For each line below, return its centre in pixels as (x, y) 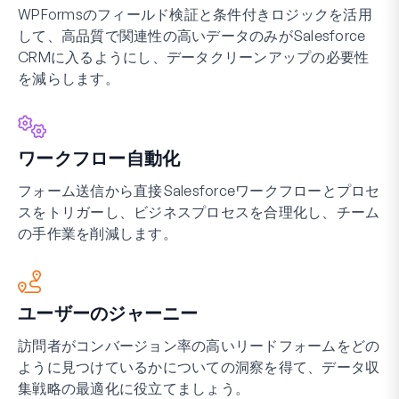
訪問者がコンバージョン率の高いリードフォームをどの (199, 345)
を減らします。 (69, 78)
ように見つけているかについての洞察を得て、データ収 (199, 366)
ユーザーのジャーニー (108, 313)
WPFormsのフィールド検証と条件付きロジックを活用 (195, 14)
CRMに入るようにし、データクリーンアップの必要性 (194, 57)
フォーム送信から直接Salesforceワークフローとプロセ (199, 190)
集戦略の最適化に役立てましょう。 (134, 388)
